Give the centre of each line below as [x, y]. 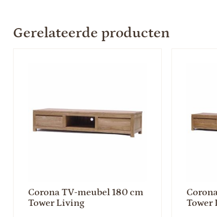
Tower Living [56, 203]
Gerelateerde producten [91, 33]
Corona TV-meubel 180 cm [85, 193]
